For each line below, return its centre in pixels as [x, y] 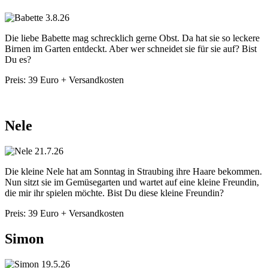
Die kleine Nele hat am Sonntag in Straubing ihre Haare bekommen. [133, 172]
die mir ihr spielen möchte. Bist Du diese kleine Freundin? [114, 193]
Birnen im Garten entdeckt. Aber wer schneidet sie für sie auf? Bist [131, 49]
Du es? [18, 60]
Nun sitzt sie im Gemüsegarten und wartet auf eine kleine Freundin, [132, 182]
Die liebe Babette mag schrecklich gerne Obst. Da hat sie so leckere [132, 38]
